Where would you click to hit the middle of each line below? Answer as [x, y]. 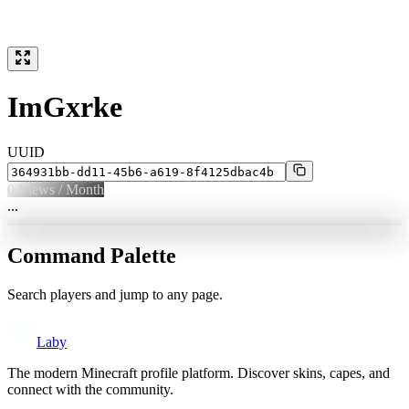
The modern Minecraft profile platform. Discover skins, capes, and [199, 372]
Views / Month [59, 189]
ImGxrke [65, 107]
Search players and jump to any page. [115, 294]
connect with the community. [90, 389]
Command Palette [92, 255]
